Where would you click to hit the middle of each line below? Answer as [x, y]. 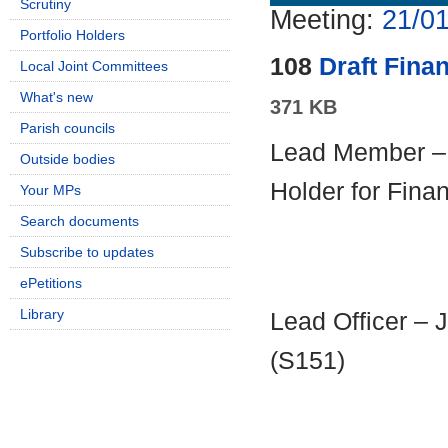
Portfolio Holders [72, 35]
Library [42, 314]
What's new [56, 97]
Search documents [79, 221]
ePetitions [51, 283]
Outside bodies [67, 159]
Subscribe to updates [87, 252]
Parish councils [67, 128]
